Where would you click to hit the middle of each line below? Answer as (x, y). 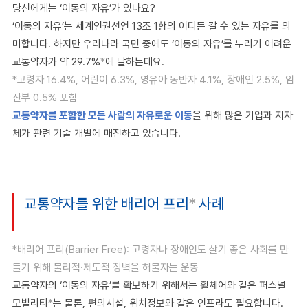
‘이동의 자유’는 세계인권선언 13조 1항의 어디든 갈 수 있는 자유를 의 (152, 26)
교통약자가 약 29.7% (56, 62)
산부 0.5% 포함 (45, 98)
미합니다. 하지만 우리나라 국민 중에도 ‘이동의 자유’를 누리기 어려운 (152, 44)
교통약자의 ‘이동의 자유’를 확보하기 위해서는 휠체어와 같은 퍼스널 (149, 285)
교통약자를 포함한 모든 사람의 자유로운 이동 (102, 115)
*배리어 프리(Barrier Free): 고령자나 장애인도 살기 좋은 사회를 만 (151, 250)
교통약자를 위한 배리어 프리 (107, 203)
